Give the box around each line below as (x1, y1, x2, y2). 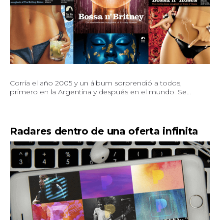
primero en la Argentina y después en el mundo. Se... (10, 87, 191, 97)
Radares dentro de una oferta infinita (10, 125, 198, 137)
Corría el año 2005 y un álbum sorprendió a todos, (10, 79, 182, 88)
